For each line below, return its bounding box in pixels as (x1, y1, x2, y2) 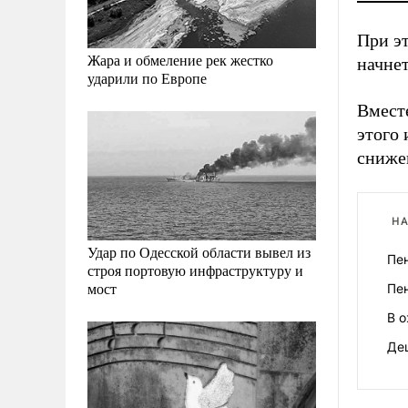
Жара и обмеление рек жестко (87, 50, 273, 70)
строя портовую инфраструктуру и (87, 260, 303, 280)
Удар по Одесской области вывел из (87, 241, 311, 261)
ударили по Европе (87, 68, 207, 88)
